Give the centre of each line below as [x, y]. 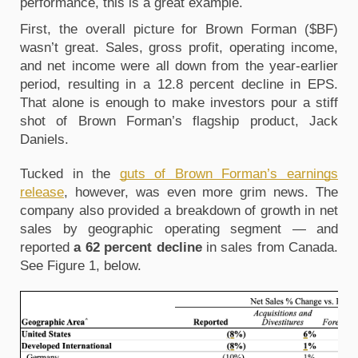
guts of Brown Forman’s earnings [229, 173]
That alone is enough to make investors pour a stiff [179, 102]
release [42, 192]
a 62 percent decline [138, 247]
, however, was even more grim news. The [201, 192]
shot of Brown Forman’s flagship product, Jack [179, 121]
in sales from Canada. [270, 247]
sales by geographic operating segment [151, 229]
